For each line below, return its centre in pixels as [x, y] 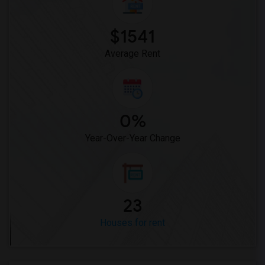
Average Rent [132, 54]
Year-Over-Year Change [132, 138]
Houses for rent [132, 223]
